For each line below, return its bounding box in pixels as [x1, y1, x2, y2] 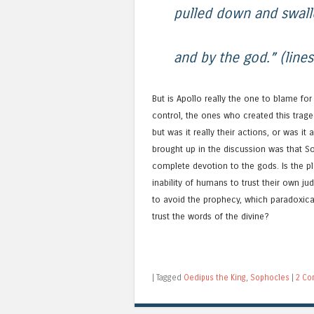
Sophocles [250, 272, 289, 282]
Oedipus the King [184, 272, 246, 282]
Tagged [156, 272, 184, 282]
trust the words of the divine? [152, 211, 269, 222]
